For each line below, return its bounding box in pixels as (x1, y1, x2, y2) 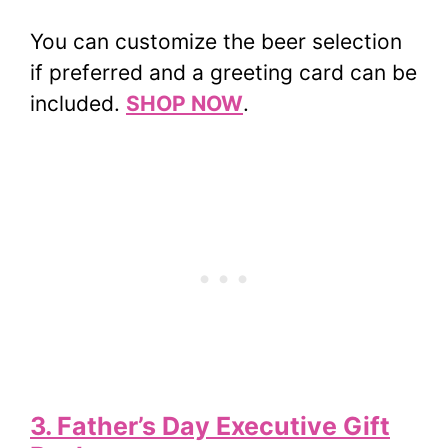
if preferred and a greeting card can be (30, 60, 417, 86)
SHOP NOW (126, 91, 243, 117)
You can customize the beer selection (30, 29, 402, 55)
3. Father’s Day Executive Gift (30, 410, 390, 441)
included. (30, 91, 126, 117)
